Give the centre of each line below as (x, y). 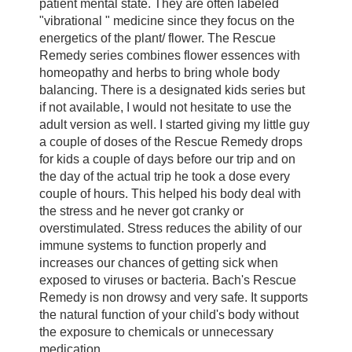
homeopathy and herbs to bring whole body (159, 73)
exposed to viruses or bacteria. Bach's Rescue (167, 280)
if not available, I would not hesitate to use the (165, 108)
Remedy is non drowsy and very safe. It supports (173, 298)
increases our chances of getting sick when (158, 263)
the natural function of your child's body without (169, 315)
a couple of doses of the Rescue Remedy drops (170, 142)
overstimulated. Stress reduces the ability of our (170, 229)
